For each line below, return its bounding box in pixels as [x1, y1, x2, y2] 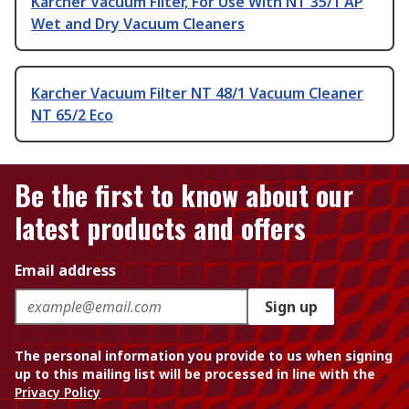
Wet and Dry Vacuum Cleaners [31, 14, 245, 34]
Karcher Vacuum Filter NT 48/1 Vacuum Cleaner [31, 83, 363, 103]
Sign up [265, 297, 318, 317]
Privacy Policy [15, 383, 100, 401]
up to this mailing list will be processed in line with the [15, 365, 375, 383]
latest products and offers [15, 207, 306, 248]
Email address [15, 260, 116, 280]
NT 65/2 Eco [31, 105, 113, 125]
